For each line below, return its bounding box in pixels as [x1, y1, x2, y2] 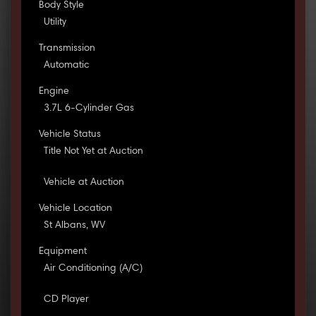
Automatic [43, 61, 90, 71]
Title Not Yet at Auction [43, 147, 143, 157]
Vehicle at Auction [43, 178, 124, 188]
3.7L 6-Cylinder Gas [43, 104, 134, 114]
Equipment [38, 247, 87, 257]
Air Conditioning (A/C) [43, 264, 142, 274]
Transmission [38, 44, 95, 54]
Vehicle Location [38, 204, 112, 214]
